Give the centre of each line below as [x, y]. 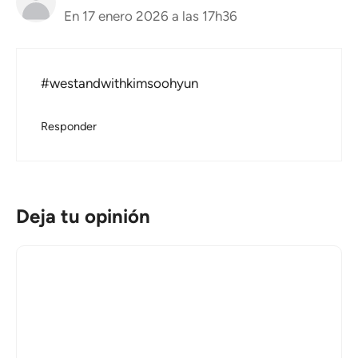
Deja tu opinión [83, 217]
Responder [69, 126]
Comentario [51, 255]
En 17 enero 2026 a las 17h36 [151, 16]
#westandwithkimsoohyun [119, 84]
